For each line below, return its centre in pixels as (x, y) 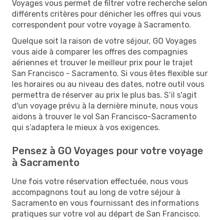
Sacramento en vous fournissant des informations (105, 203)
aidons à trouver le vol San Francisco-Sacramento (104, 116)
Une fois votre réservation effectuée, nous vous (100, 181)
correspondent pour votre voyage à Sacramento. (101, 25)
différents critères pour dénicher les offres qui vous (106, 14)
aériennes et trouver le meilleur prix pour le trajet (102, 62)
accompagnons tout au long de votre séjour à (96, 192)
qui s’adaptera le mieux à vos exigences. (86, 127)
